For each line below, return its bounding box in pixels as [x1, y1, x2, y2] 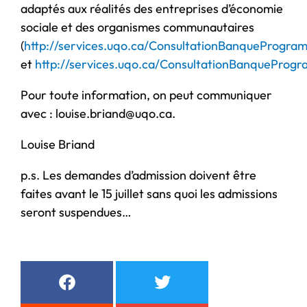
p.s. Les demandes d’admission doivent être [21, 167, 256, 183]
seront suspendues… [21, 204, 132, 220]
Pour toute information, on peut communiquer [21, 86, 272, 103]
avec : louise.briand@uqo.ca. [21, 105, 175, 121]
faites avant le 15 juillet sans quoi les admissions [21, 185, 278, 201]
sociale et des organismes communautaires [21, 19, 254, 35]
